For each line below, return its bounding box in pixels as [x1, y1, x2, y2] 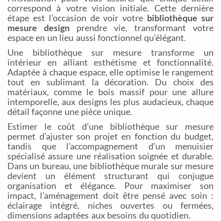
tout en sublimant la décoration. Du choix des [7, 76, 214, 88]
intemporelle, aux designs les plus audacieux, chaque [7, 96, 214, 108]
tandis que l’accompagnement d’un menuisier [7, 141, 214, 152]
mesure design [7, 22, 70, 34]
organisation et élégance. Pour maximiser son [7, 180, 214, 191]
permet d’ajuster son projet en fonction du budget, [7, 131, 214, 142]
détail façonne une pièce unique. [7, 106, 132, 117]
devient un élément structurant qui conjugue [7, 170, 214, 182]
